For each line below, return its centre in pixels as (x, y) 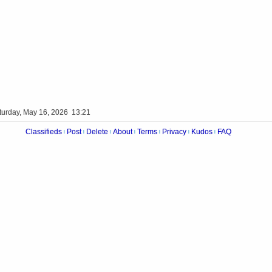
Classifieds (44, 132)
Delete (97, 132)
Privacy (174, 132)
